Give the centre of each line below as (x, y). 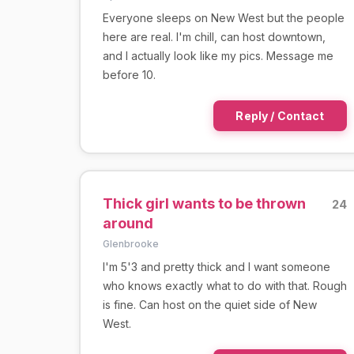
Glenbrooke (130, 243)
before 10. (129, 74)
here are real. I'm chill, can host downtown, (214, 36)
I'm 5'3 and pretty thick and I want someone (216, 266)
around (128, 223)
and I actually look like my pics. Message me (218, 55)
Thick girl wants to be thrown (204, 203)
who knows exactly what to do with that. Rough (224, 285)
